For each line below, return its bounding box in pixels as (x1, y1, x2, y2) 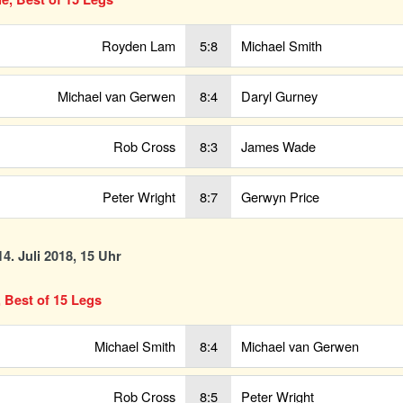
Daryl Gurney (241, 85, 318, 105)
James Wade (241, 136, 316, 156)
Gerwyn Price (241, 186, 319, 206)
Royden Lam (102, 35, 175, 55)
